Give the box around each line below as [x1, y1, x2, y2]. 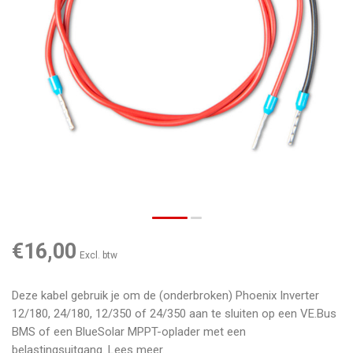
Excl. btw [80, 250, 117, 262]
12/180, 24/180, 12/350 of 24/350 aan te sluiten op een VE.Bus [12, 307, 336, 321]
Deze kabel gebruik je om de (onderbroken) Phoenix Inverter [12, 288, 319, 303]
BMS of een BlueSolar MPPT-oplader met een [12, 325, 246, 340]
